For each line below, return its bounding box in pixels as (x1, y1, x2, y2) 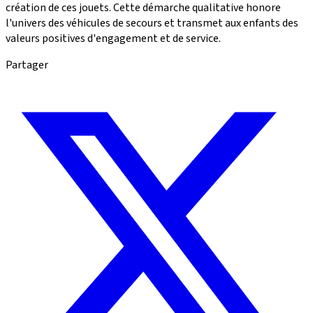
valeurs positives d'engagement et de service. (6, 31, 221, 47)
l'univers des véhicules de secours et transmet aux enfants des (6, 15, 298, 31)
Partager (6, 57, 48, 73)
